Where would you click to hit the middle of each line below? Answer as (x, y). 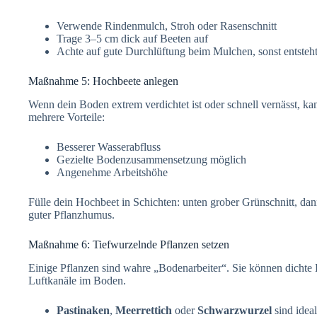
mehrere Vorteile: (67, 117)
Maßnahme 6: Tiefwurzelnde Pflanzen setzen (129, 244)
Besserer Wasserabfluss (109, 146)
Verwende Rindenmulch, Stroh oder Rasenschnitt (167, 25)
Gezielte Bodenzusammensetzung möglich (151, 159)
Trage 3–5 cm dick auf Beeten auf (132, 38)
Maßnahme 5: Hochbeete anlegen (103, 81)
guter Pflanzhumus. (71, 214)
